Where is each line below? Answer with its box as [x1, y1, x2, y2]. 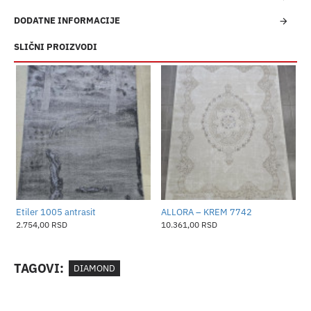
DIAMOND [74, 262, 115, 275]
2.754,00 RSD [15, 219, 67, 230]
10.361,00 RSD [160, 219, 217, 230]
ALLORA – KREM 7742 [160, 205, 252, 218]
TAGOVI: [14, 260, 64, 277]
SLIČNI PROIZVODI [14, 41, 97, 53]
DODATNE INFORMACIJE [14, 15, 120, 27]
